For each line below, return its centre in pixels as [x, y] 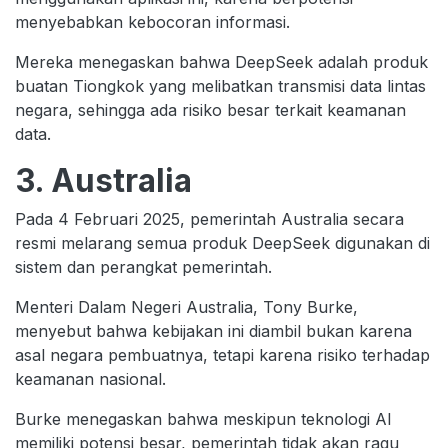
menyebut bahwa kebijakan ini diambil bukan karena [213, 331]
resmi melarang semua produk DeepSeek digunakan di [222, 243]
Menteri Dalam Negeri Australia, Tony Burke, [186, 307]
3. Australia [103, 181]
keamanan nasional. [90, 379]
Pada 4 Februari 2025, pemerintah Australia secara [209, 219]
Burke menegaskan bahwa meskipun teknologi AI [203, 419]
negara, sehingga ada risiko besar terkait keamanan [210, 110]
